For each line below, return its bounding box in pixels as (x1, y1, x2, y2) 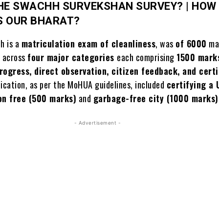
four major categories (27, 50, 117, 64)
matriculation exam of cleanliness (21, 37, 156, 50)
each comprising (117, 50, 177, 64)
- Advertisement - (74, 119, 121, 126)
